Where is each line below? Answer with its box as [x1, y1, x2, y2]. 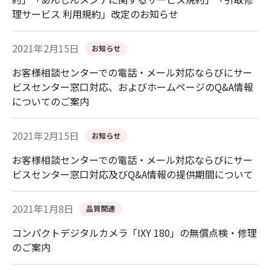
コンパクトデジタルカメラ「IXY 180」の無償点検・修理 [12, 225, 257, 240]
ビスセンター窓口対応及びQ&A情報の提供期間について [12, 167, 253, 182]
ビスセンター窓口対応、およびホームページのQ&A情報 [12, 80, 253, 95]
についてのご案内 [12, 94, 89, 109]
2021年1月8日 [12, 201, 74, 216]
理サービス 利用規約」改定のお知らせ [12, 7, 178, 22]
